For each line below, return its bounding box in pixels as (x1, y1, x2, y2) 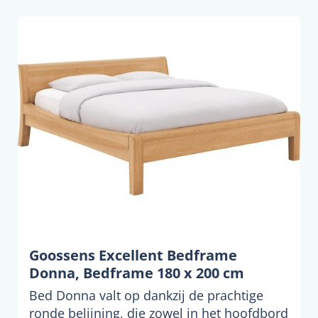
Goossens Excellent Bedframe (29, 245, 237, 265)
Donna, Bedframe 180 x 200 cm (29, 263, 244, 283)
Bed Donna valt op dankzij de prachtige (29, 286, 263, 304)
